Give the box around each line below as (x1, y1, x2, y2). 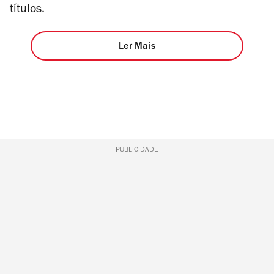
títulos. (10, 4, 48, 17)
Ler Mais (119, 42, 155, 52)
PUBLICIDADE (115, 147, 158, 155)
